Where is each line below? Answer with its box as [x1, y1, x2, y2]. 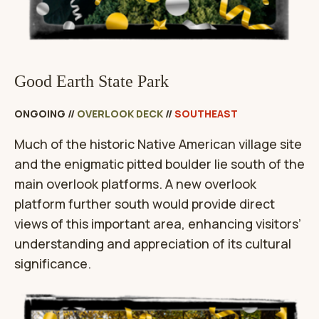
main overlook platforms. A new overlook [14, 175, 256, 193]
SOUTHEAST [174, 107, 238, 121]
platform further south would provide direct [14, 195, 275, 213]
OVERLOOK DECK [77, 107, 163, 121]
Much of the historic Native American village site [14, 135, 302, 153]
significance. [14, 255, 91, 273]
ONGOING [14, 107, 66, 121]
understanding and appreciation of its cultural [14, 235, 291, 253]
